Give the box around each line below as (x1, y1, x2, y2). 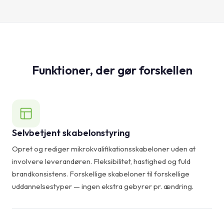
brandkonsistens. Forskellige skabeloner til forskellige (12, 168, 189, 178)
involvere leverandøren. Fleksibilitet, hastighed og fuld (12, 156, 190, 166)
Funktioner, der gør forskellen (31, 62, 192, 77)
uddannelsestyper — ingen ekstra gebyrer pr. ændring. (12, 181, 193, 191)
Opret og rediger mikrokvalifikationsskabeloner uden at (12, 143, 195, 153)
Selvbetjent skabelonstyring (12, 126, 130, 138)
